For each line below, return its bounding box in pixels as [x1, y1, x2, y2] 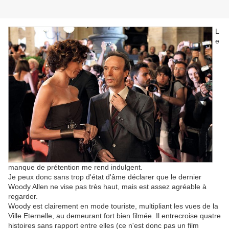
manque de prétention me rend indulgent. [8, 163, 143, 172]
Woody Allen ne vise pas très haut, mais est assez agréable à [8, 182, 207, 191]
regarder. [8, 192, 38, 201]
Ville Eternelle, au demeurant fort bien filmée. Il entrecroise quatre [8, 212, 221, 220]
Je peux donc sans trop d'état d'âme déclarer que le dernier [8, 173, 201, 181]
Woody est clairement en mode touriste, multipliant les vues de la [8, 202, 218, 211]
